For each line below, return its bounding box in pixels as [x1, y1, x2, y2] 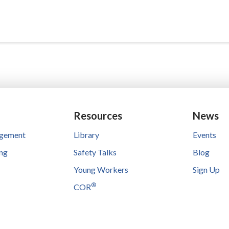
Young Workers [73, 164, 128, 174]
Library [73, 129, 99, 140]
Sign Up [193, 164, 220, 174]
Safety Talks [73, 147, 117, 157]
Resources [73, 109, 122, 122]
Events [193, 129, 217, 140]
